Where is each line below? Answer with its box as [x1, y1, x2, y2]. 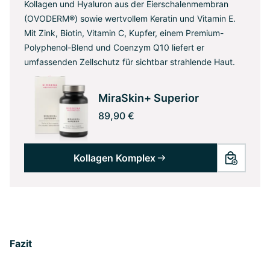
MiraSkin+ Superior [98, 92, 199, 105]
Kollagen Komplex [74, 151, 155, 164]
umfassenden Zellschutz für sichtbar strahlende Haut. [24, 57, 235, 67]
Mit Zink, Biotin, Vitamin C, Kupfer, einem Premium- [24, 28, 224, 39]
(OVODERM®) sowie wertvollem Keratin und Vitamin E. [24, 13, 236, 24]
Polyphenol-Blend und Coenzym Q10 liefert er [24, 42, 204, 53]
